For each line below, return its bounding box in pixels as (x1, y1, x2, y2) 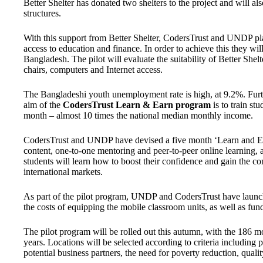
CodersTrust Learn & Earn (63, 100, 173, 110)
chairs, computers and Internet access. (23, 65, 163, 75)
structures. (23, 8, 61, 18)
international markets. (23, 167, 103, 177)
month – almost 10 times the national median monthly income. (23, 110, 253, 120)
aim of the (23, 100, 63, 110)
